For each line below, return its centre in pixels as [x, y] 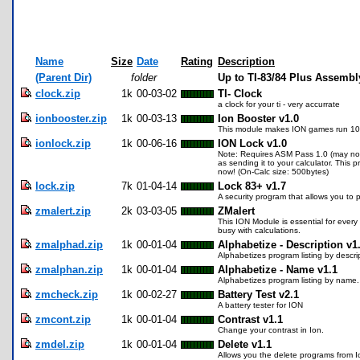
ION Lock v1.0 [252, 144]
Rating [197, 62]
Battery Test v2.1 [258, 295]
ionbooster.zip [71, 119]
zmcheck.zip [67, 295]
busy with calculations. [259, 231]
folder [144, 78]
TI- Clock [240, 94]
